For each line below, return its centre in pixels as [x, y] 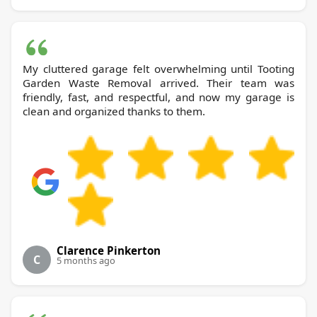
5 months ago [86, 261]
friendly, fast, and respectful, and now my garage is [158, 97]
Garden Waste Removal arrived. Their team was [158, 83]
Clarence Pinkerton [109, 251]
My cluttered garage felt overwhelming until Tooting [140, 69]
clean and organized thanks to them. [114, 111]
